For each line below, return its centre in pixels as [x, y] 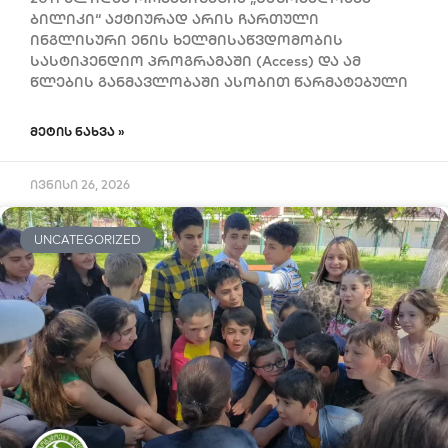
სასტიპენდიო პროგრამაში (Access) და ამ [195, 60]
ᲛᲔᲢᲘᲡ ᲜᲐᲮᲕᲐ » [77, 131]
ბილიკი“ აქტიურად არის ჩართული [174, 18]
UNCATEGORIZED [88, 239]
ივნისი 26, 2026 [80, 184]
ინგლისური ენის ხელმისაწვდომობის [186, 39]
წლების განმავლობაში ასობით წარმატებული [219, 81]
